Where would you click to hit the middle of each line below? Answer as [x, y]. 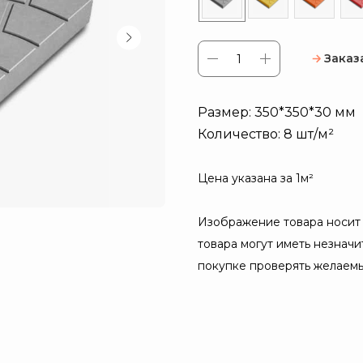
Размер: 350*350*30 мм [277, 113]
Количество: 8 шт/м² [266, 135]
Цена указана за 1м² [256, 179]
